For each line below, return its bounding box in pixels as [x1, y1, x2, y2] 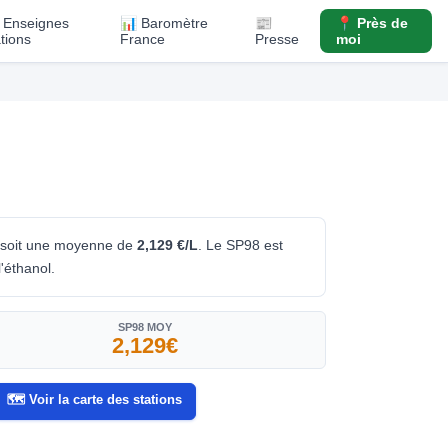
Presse [255, 31, 300, 47]
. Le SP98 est [198, 236, 283, 253]
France [120, 31, 166, 47]
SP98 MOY [118, 320, 173, 333]
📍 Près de [336, 15, 409, 31]
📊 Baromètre [120, 15, 209, 31]
